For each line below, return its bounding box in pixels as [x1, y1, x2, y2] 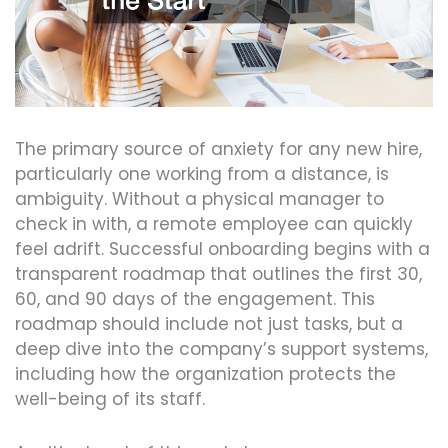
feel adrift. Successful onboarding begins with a [15, 236, 430, 261]
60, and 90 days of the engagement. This [15, 286, 375, 311]
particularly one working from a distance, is [15, 161, 389, 186]
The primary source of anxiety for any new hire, [15, 136, 422, 161]
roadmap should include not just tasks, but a [15, 311, 403, 336]
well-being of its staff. [15, 386, 205, 411]
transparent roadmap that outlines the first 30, [15, 261, 422, 286]
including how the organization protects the [15, 361, 396, 386]
